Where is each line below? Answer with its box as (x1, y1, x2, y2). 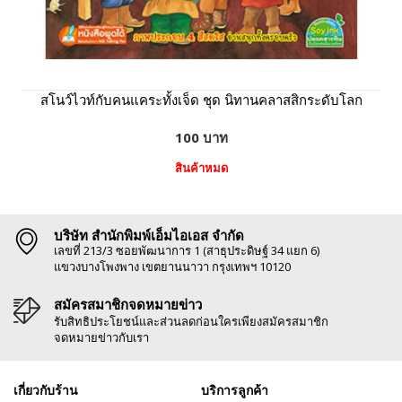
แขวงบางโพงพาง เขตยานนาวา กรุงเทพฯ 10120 (54, 258, 291, 275)
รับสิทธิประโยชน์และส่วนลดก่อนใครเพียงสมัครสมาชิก (54, 313, 328, 330)
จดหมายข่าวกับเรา (54, 329, 149, 346)
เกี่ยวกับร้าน (13, 381, 78, 399)
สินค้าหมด (174, 160, 228, 177)
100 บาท (174, 128, 228, 147)
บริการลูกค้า (201, 381, 268, 399)
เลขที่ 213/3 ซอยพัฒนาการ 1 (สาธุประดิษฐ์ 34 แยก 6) (54, 242, 319, 259)
